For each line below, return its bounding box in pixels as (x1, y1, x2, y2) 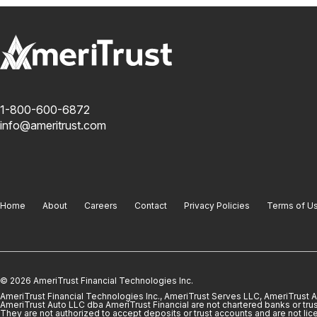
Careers (84, 200, 117, 212)
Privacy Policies (184, 200, 250, 212)
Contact (134, 200, 167, 212)
